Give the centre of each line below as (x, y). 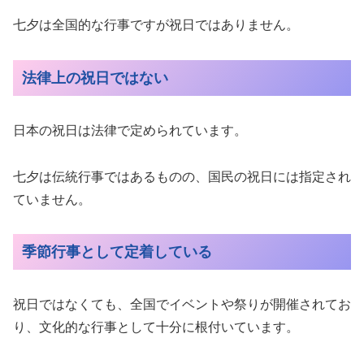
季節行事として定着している (117, 252)
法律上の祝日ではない (95, 78)
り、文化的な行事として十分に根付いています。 (156, 327)
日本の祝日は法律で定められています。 (130, 130)
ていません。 (52, 199)
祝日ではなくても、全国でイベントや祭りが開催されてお (182, 305)
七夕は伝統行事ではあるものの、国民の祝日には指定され (182, 176)
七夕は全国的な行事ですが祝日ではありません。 (156, 25)
